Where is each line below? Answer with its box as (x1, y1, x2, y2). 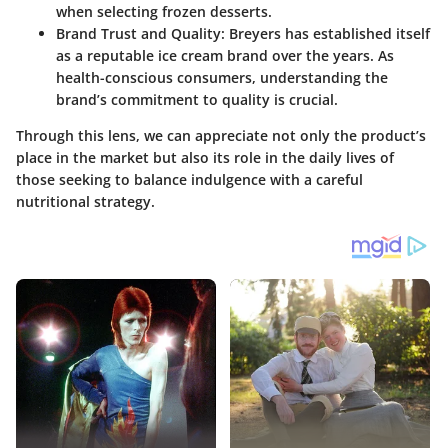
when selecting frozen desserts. (56, 2, 272, 21)
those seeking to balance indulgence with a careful (16, 170, 363, 189)
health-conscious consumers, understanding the (56, 68, 388, 87)
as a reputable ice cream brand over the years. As (56, 46, 394, 65)
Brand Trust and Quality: (56, 24, 225, 43)
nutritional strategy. (16, 192, 155, 211)
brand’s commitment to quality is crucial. (56, 90, 338, 109)
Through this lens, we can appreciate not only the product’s (16, 126, 426, 145)
